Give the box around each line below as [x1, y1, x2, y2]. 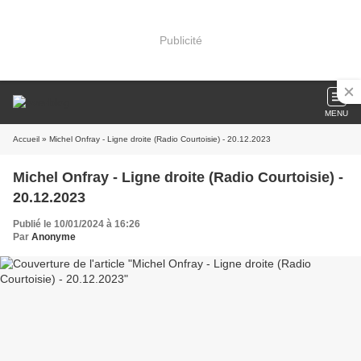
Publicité [159, 33, 202, 47]
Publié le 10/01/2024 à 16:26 [13, 218, 140, 230]
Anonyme [31, 231, 76, 243]
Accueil [13, 135, 39, 143]
